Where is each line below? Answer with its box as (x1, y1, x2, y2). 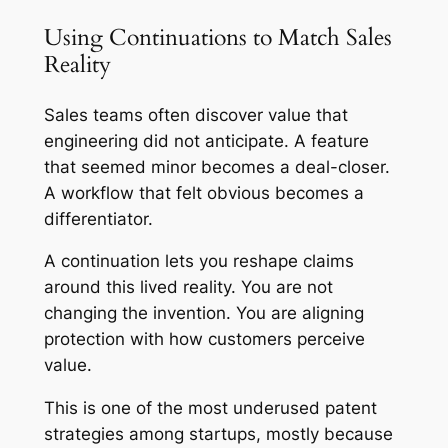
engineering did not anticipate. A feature (43, 130, 369, 151)
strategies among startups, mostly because (43, 424, 393, 445)
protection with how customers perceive (43, 329, 365, 350)
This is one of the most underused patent (43, 398, 377, 419)
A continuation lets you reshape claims (43, 251, 354, 272)
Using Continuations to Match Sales (43, 22, 392, 54)
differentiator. (43, 208, 153, 229)
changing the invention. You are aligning (43, 303, 364, 324)
